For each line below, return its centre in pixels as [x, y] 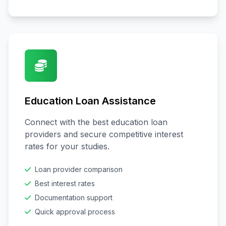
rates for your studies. [67, 146]
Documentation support [74, 197]
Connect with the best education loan [96, 122]
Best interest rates [65, 183]
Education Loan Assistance [90, 101]
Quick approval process [75, 212]
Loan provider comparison [79, 169]
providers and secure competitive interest [104, 134]
